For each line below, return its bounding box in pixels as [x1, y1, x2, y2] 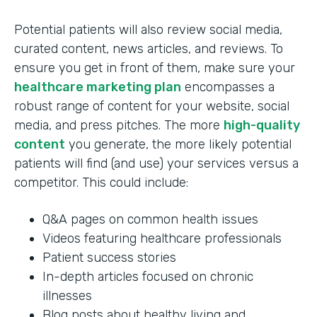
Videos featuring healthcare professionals [42, 231, 282, 247]
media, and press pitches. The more [14, 117, 224, 134]
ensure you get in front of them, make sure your [14, 60, 295, 76]
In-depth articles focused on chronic [42, 269, 253, 285]
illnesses [42, 288, 92, 304]
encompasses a [181, 79, 275, 96]
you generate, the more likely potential [65, 137, 292, 153]
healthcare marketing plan [14, 79, 181, 96]
